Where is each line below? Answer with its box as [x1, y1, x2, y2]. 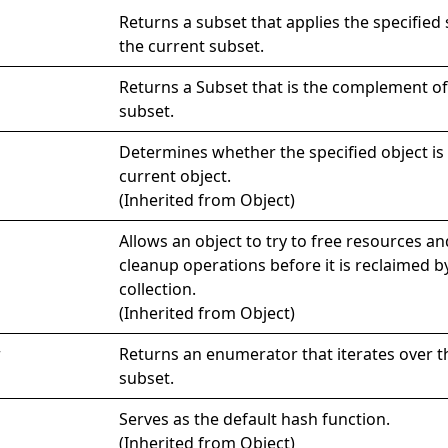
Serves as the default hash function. [119, 407, 391, 430]
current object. [119, 164, 232, 187]
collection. [119, 277, 197, 300]
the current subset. [119, 34, 265, 57]
